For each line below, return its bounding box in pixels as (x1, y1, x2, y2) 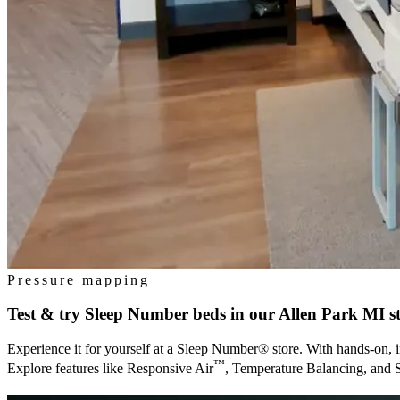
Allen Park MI (279, 304, 385, 324)
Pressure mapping (7, 271, 150, 287)
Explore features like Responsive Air (7, 361, 213, 377)
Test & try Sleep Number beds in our (7, 304, 275, 324)
